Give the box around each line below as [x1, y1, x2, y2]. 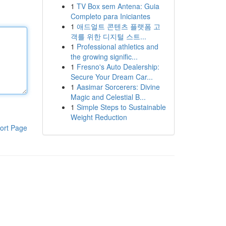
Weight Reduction [70, 112, 127, 122]
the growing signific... [70, 51, 138, 62]
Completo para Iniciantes [70, 11, 150, 21]
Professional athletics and [76, 41, 158, 51]
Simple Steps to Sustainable [76, 102, 166, 112]
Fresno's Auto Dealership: [76, 62, 159, 72]
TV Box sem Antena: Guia [76, 1, 159, 11]
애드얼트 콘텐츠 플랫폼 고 [76, 21, 160, 31]
